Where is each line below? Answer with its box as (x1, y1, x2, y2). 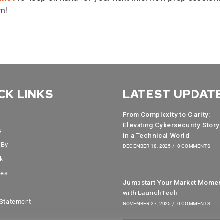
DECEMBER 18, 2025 (123, 143, 171, 149)
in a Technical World (123, 131, 190, 139)
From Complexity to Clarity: (123, 110, 210, 118)
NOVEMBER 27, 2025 (123, 201, 171, 206)
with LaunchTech (123, 189, 178, 196)
